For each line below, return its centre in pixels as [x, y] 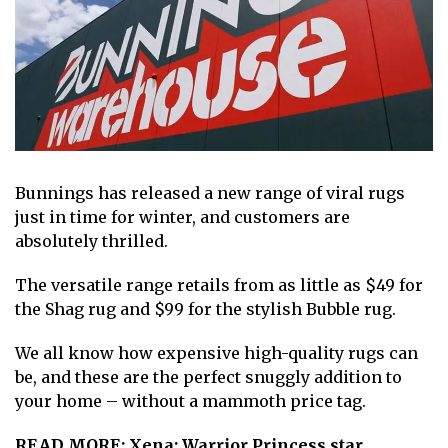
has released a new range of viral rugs [249, 192]
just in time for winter [103, 216]
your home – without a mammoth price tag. [190, 400]
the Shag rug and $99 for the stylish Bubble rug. [205, 308]
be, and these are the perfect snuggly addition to [208, 376]
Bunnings [54, 192]
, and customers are [271, 216]
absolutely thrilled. [91, 240]
